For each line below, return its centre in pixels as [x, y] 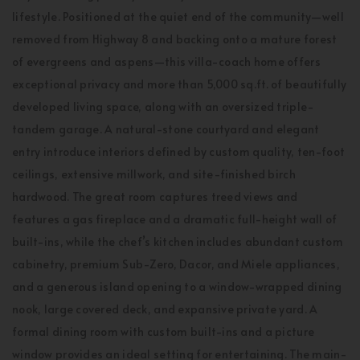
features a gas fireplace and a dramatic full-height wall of [175, 219]
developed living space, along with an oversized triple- [164, 106]
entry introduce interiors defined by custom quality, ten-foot [179, 151]
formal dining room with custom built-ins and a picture [164, 331]
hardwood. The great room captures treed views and [155, 196]
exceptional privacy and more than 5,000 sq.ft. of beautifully [180, 84]
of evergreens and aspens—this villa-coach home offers [166, 61]
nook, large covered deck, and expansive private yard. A [165, 309]
